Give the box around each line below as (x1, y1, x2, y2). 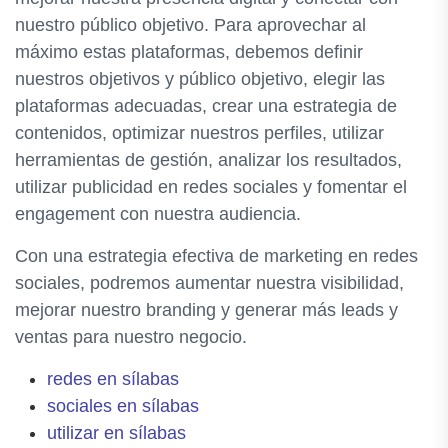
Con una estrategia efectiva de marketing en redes (15, 245, 418, 266)
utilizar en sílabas (47, 422, 186, 443)
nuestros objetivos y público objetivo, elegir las (15, 68, 385, 89)
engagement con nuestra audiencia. (15, 203, 301, 224)
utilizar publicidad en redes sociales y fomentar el (15, 176, 407, 197)
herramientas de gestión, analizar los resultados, (15, 149, 402, 170)
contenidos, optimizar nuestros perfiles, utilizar (15, 122, 384, 143)
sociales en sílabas (47, 395, 199, 416)
